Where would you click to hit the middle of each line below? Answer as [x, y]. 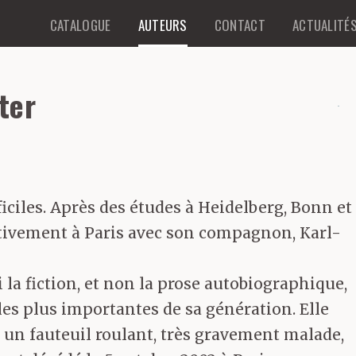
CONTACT [240, 25]
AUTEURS [163, 25]
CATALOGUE [80, 25]
